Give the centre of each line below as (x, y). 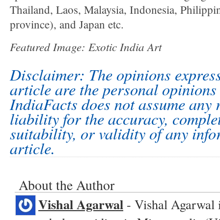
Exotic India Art (125, 47)
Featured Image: (49, 47)
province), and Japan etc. (67, 24)
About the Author (67, 185)
